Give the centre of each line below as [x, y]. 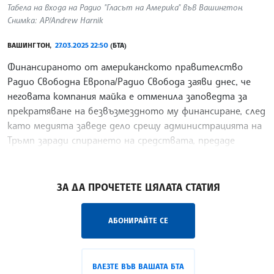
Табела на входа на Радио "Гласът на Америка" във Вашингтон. [125, 7]
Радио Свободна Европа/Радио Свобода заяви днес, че [129, 82]
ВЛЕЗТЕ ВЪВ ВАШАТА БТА [138, 267]
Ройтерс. [28, 155]
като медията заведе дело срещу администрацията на [135, 126]
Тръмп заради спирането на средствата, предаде [121, 140]
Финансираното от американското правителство [125, 67]
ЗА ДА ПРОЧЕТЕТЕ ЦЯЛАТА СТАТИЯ [138, 187]
